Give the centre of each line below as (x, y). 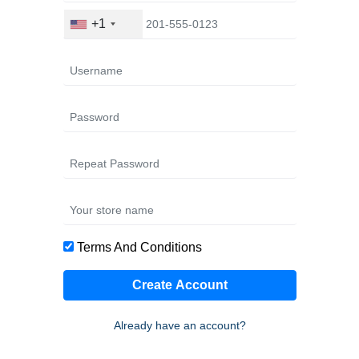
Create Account (179, 285)
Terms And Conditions (139, 247)
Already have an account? (179, 325)
